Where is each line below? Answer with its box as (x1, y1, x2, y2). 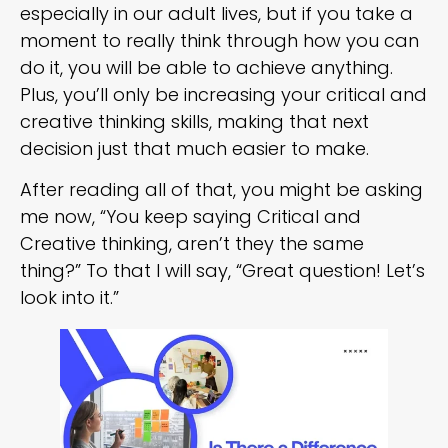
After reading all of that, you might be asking (20, 177, 423, 203)
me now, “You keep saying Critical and (20, 204, 361, 230)
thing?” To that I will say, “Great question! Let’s (20, 258, 425, 284)
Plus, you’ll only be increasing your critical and (20, 81, 427, 107)
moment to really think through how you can (20, 27, 419, 53)
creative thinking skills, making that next (20, 108, 369, 134)
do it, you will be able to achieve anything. (20, 54, 393, 80)
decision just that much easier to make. (20, 135, 369, 161)
